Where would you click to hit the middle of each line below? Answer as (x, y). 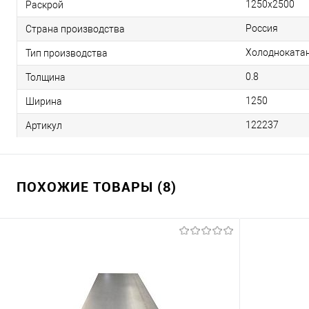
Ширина (44, 101)
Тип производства (67, 53)
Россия (262, 28)
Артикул (44, 125)
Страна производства (75, 29)
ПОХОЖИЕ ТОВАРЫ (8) (97, 187)
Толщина (46, 77)
